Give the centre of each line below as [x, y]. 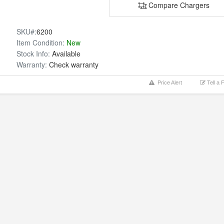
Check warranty [73, 64]
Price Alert [168, 82]
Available [65, 53]
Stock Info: [33, 53]
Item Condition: [41, 42]
